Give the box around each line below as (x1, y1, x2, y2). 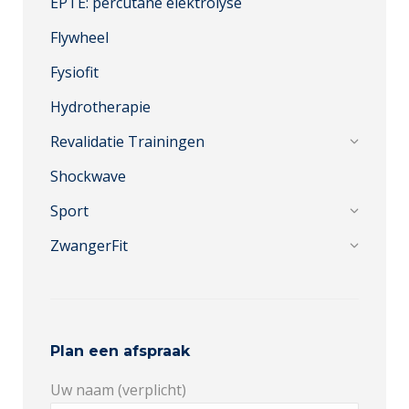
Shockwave (50, 166, 126, 186)
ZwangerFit (50, 236, 128, 256)
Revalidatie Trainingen (50, 131, 204, 152)
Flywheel (50, 27, 109, 47)
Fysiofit (50, 62, 99, 82)
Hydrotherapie (50, 97, 151, 117)
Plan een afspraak (50, 342, 190, 360)
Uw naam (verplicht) (50, 380, 186, 400)
